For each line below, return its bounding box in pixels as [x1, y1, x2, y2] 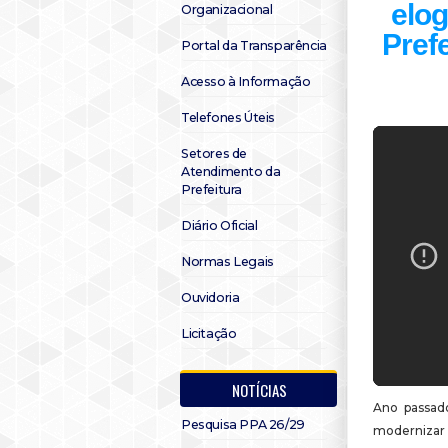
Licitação [181, 326, 237, 341]
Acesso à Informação [181, 74, 311, 89]
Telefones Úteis [181, 110, 275, 125]
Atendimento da [181, 164, 281, 179]
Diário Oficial [181, 218, 258, 233]
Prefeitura [181, 182, 242, 197]
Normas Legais [181, 254, 274, 269]
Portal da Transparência [181, 38, 327, 53]
